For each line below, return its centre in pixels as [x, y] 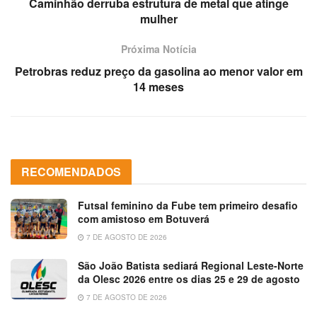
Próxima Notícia [158, 48]
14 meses [158, 86]
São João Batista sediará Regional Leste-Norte [191, 265]
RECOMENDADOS [71, 171]
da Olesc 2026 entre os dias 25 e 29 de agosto [189, 278]
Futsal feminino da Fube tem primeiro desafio [188, 205]
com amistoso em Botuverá [144, 218]
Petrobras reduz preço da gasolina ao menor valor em [158, 71]
